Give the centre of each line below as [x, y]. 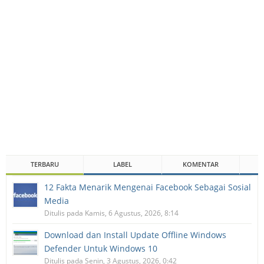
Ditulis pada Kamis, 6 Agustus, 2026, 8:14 [111, 213]
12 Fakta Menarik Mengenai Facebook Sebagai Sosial [148, 187]
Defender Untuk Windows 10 [101, 248]
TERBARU [44, 164]
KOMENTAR [200, 164]
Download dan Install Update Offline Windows [135, 235]
